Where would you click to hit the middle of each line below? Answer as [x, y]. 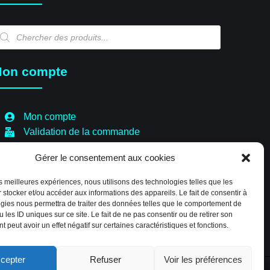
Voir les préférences [203, 259]
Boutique [42, 162]
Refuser [105, 259]
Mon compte [49, 116]
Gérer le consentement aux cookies [105, 158]
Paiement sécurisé [63, 177]
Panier [37, 146]
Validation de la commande [81, 131]
